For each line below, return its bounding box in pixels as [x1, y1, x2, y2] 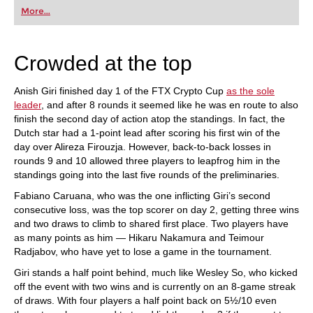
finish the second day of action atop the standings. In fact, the [14, 113, 285, 124]
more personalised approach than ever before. [21, 34, 204, 44]
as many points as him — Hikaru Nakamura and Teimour [14, 232, 264, 243]
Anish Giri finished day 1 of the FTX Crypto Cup [14, 85, 226, 96]
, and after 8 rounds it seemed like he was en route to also [41, 99, 298, 110]
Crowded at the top [14, 52, 192, 75]
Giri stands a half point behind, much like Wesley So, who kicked [14, 267, 298, 278]
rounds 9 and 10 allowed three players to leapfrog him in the [14, 155, 280, 166]
